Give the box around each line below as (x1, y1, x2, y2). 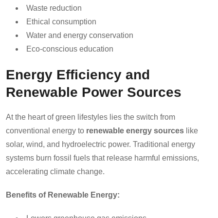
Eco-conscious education (26, 44, 113, 53)
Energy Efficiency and (6, 66, 150, 82)
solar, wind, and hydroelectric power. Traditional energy (6, 140, 195, 148)
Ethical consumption (26, 17, 96, 26)
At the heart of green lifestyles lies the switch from (6, 112, 175, 121)
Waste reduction (26, 3, 82, 12)
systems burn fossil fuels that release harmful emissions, (6, 153, 199, 162)
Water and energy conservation (26, 31, 133, 39)
